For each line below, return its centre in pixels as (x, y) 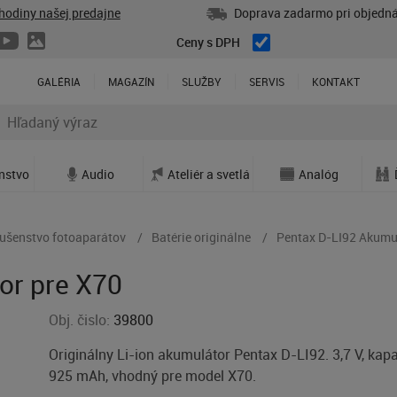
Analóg (319, 174)
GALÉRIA (59, 82)
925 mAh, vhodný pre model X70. (153, 376)
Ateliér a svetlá (208, 174)
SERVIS (267, 82)
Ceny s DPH (208, 43)
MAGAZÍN (131, 82)
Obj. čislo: (82, 320)
